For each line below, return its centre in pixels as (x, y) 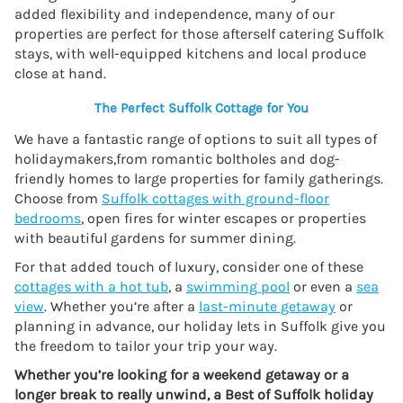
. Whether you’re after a (121, 307)
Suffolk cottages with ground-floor (215, 199)
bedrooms (48, 219)
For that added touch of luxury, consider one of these (189, 267)
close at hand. (60, 73)
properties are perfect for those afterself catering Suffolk (199, 33)
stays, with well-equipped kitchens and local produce (190, 53)
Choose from (58, 199)
